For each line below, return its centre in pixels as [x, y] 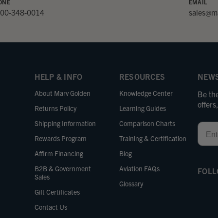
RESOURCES [142, 76]
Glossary [131, 183]
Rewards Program [60, 138]
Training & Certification [153, 138]
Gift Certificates [57, 191]
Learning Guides [142, 108]
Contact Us [51, 207]
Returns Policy [55, 108]
